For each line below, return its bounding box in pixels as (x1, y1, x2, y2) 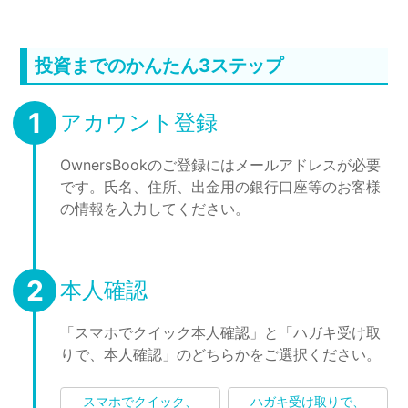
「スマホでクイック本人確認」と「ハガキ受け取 (60, 323, 382, 342)
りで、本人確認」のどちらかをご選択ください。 (60, 345, 382, 363)
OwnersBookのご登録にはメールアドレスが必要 (60, 156, 382, 174)
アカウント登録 (60, 109, 219, 136)
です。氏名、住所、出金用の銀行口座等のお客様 (60, 178, 382, 196)
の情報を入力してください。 (60, 199, 250, 218)
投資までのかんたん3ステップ (35, 55, 284, 76)
